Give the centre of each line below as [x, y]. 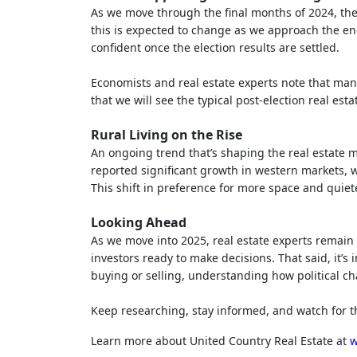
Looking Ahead [139, 222]
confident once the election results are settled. [215, 47]
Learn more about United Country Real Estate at [220, 340]
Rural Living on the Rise [167, 134]
